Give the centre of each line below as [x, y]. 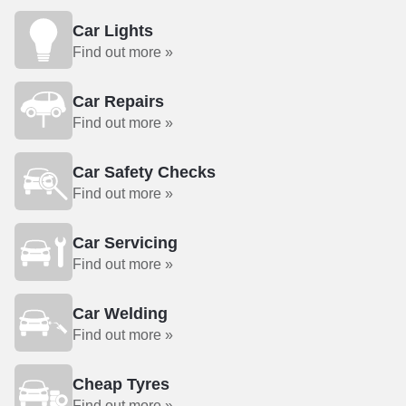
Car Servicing [125, 243]
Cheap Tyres [121, 384]
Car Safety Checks [144, 172]
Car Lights [113, 31]
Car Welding [120, 314]
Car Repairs [118, 101]
